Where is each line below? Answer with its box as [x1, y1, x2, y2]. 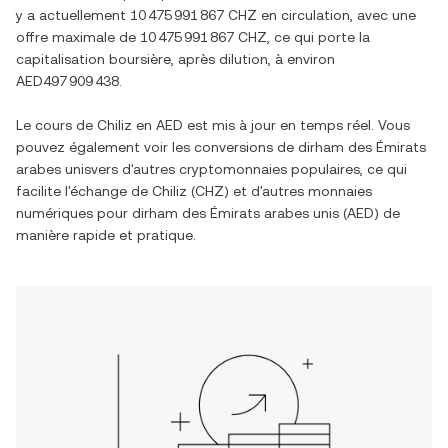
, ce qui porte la [267, 29, 370, 45]
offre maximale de [16, 29, 140, 45]
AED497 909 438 [16, 73, 119, 89]
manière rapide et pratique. [16, 227, 196, 243]
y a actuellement [16, 7, 130, 23]
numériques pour [16, 205, 132, 221]
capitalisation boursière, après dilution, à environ [16, 51, 335, 67]
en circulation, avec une [257, 7, 416, 23]
